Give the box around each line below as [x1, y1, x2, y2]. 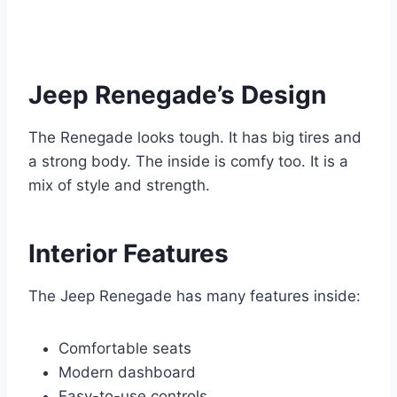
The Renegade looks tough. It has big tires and [28, 128, 362, 146]
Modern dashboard [58, 362, 196, 381]
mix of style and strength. [28, 175, 210, 194]
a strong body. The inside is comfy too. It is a [28, 152, 348, 170]
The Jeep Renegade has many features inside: [28, 286, 361, 305]
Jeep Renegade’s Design [28, 79, 326, 110]
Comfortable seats [58, 339, 191, 357]
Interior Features [28, 237, 229, 269]
